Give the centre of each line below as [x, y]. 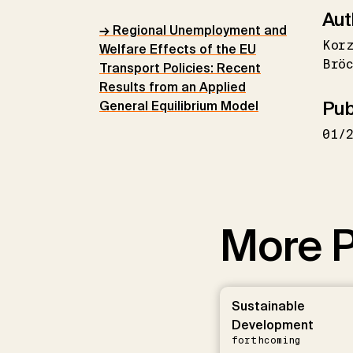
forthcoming [266, 340]
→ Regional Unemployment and [193, 30]
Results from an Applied [173, 87]
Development [272, 325]
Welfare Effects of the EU [178, 49]
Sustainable [268, 306]
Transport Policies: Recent [180, 68]
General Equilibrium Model [179, 106]
